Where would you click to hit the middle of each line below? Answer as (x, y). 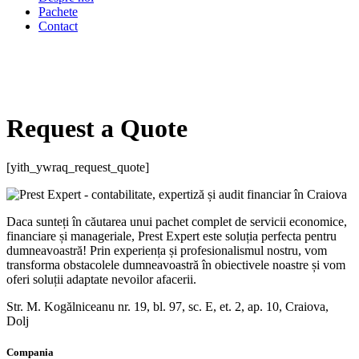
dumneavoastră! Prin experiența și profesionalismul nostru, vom (167, 251)
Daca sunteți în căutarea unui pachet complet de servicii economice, (177, 222)
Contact (58, 26)
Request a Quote (97, 128)
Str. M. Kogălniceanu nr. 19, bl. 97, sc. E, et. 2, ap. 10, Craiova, (167, 307)
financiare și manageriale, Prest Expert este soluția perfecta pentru (171, 236)
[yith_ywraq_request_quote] (78, 167)
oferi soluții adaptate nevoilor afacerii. (105, 280)
